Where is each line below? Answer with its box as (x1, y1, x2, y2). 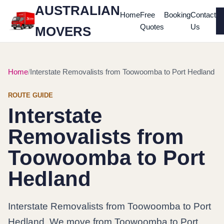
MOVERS (35, 24, 91, 39)
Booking (164, 10, 190, 19)
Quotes (140, 22, 164, 31)
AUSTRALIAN (35, 3, 120, 18)
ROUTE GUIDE (8, 91, 53, 99)
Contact (190, 10, 216, 19)
